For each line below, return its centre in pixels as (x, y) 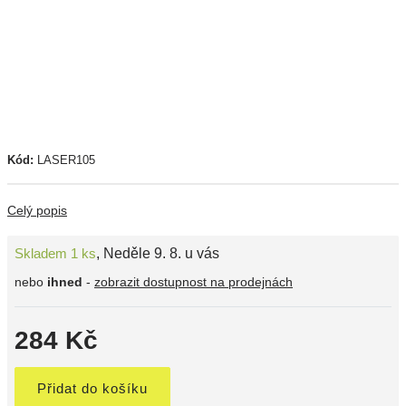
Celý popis (37, 210)
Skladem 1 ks (55, 253)
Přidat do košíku (92, 388)
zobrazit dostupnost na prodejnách (193, 282)
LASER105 (66, 160)
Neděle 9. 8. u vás (161, 253)
